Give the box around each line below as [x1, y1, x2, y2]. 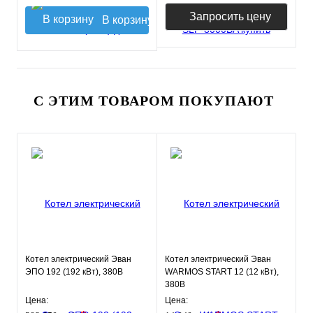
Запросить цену [189, 10, 272, 22]
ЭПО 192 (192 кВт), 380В [25, 267, 123, 277]
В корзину [102, 14, 154, 26]
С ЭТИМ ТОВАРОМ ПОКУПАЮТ [34, 93, 274, 108]
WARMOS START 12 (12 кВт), [164, 267, 279, 277]
